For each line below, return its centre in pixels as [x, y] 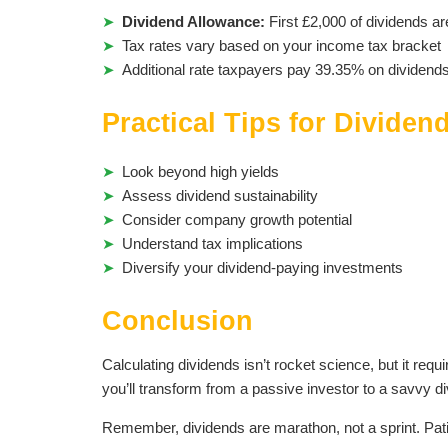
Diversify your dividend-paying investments [262, 267]
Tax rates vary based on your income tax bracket [281, 45]
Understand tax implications [212, 243]
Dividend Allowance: [193, 21]
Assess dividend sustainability [220, 195]
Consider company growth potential [237, 219]
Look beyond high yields [200, 171]
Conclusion [177, 321]
